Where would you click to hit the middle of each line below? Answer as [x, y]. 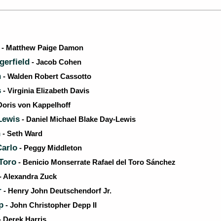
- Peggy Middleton [50, 148]
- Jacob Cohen [55, 62]
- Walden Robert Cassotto [46, 76]
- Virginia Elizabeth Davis [45, 91]
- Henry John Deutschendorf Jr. [56, 191]
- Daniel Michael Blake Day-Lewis [78, 119]
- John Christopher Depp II [50, 205]
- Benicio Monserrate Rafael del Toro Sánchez [96, 162]
